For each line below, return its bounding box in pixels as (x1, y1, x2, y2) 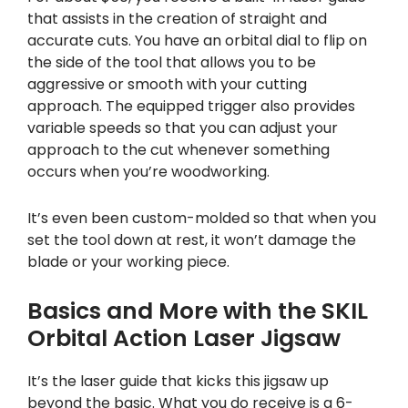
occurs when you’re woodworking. (27, 160, 270, 182)
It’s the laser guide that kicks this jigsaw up (27, 371, 329, 393)
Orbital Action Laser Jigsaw (27, 322, 341, 355)
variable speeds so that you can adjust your (27, 117, 338, 138)
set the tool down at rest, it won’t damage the (27, 229, 356, 250)
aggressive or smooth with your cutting (27, 73, 307, 95)
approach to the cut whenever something (27, 138, 330, 160)
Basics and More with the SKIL (27, 295, 368, 328)
